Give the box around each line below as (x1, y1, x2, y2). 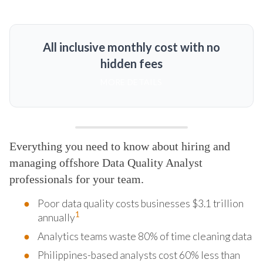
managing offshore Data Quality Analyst (9, 156, 203, 169)
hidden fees (100, 56, 163, 70)
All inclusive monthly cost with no (42, 39, 220, 54)
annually (38, 211, 75, 224)
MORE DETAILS (100, 76, 163, 87)
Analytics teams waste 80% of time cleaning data (38, 230, 252, 242)
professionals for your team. (9, 172, 144, 186)
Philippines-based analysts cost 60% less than (38, 248, 240, 261)
